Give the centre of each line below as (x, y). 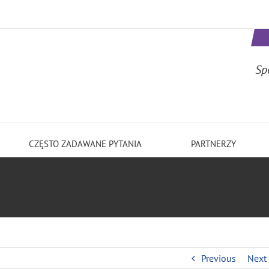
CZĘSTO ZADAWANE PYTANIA (86, 144)
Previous (218, 258)
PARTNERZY (213, 144)
